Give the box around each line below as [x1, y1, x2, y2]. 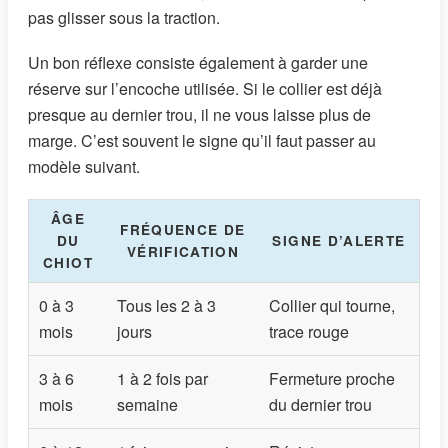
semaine [117, 393, 178, 417]
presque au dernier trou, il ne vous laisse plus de [28, 102, 371, 126]
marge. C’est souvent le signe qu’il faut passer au [28, 128, 376, 152]
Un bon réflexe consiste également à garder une [28, 50, 368, 74]
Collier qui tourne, [269, 294, 395, 318]
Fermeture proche [269, 367, 395, 391]
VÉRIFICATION [126, 242, 240, 262]
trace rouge [269, 320, 349, 344]
